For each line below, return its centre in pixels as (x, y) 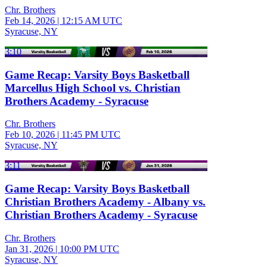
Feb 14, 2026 (30, 20)
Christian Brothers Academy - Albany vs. (105, 202)
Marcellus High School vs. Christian (93, 88)
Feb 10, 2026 (30, 135)
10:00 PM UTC (89, 249)
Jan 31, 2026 (29, 249)
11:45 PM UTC (91, 135)
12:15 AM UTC (92, 20)
